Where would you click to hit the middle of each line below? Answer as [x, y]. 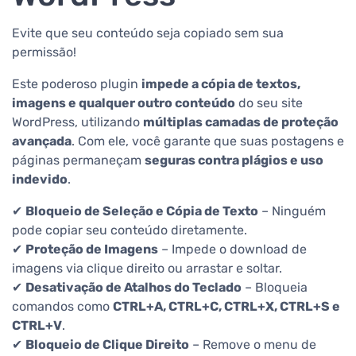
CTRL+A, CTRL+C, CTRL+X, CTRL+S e [226, 307]
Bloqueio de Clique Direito [107, 345]
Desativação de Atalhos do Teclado [133, 288]
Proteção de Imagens [92, 250]
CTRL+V [37, 326]
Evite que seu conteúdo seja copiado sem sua [148, 33]
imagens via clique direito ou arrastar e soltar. [147, 269]
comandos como [62, 307]
